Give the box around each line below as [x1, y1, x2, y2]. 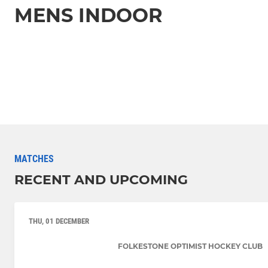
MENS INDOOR [14, 3, 163, 27]
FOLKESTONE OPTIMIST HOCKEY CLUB [117, 241, 263, 251]
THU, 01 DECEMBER [29, 217, 89, 226]
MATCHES [14, 153, 54, 165]
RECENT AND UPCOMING [14, 172, 188, 188]
